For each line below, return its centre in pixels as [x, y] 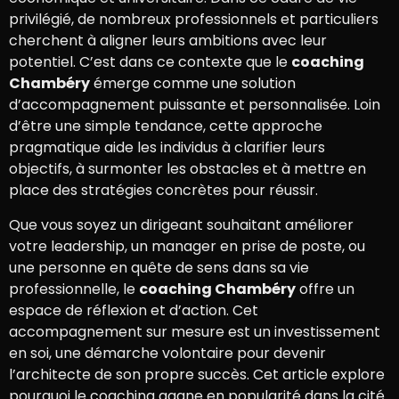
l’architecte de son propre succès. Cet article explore [197, 374]
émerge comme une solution [193, 84]
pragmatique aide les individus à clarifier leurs [167, 148]
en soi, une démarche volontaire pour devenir [167, 353]
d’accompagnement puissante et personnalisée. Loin [195, 105]
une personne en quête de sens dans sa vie [159, 267]
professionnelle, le [74, 289]
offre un [325, 289]
